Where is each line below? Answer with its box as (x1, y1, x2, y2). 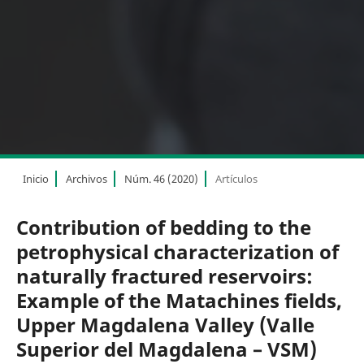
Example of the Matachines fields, (15, 286, 342, 314)
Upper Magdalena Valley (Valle (15, 310, 314, 338)
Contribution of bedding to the (15, 213, 311, 240)
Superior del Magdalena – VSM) (15, 335, 317, 362)
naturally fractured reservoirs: (15, 262, 313, 289)
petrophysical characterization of (15, 237, 339, 265)
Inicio (22, 171, 49, 186)
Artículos (214, 171, 258, 186)
